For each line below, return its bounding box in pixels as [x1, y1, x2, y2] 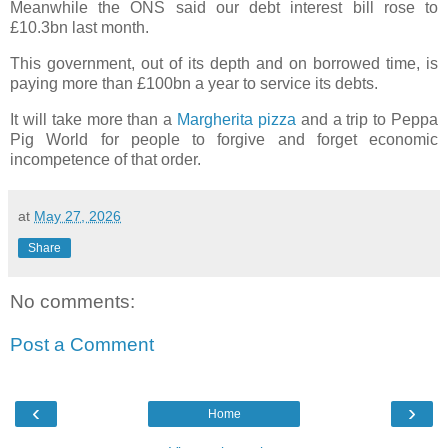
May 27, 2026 [34, 207, 121, 224]
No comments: [10, 290, 135, 312]
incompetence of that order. [10, 150, 201, 168]
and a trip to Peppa [295, 110, 439, 128]
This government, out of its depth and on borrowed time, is [10, 54, 438, 72]
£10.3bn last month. [10, 19, 149, 37]
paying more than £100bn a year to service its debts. [10, 74, 378, 92]
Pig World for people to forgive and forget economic [10, 130, 438, 148]
